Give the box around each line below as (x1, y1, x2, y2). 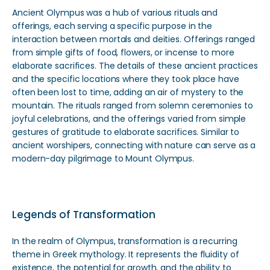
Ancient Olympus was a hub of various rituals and (12, 7, 218, 19)
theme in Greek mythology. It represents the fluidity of (12, 248, 239, 260)
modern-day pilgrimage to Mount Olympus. (12, 152, 195, 165)
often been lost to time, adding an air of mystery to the (12, 86, 244, 98)
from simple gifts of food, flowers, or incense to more (12, 46, 234, 58)
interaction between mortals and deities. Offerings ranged (12, 33, 256, 45)
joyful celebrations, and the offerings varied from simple (12, 113, 246, 125)
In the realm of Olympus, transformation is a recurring (12, 235, 237, 247)
